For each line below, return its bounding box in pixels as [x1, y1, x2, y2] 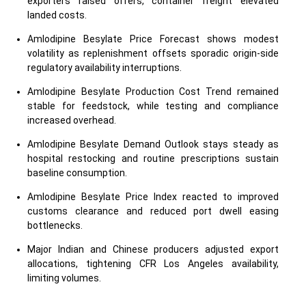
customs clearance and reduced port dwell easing [27, 206, 279, 217]
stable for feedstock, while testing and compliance [27, 100, 279, 111]
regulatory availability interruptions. [27, 62, 182, 73]
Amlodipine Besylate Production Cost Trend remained [27, 86, 279, 97]
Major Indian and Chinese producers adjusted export [27, 244, 279, 255]
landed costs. [27, 10, 87, 20]
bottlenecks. [27, 220, 83, 231]
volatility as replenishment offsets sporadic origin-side [27, 48, 279, 59]
